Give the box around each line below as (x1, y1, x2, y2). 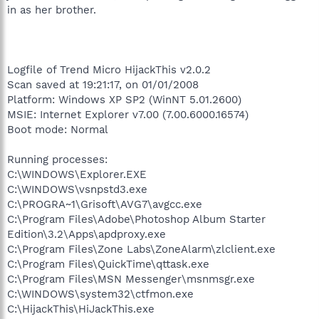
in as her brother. (7, 3, 96, 16)
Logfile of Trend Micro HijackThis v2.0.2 (7, 63, 211, 76)
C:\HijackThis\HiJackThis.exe (7, 302, 155, 315)
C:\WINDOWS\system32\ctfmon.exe (7, 287, 194, 300)
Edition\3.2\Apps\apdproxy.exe (7, 227, 166, 241)
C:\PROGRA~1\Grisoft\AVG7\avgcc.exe (7, 197, 202, 211)
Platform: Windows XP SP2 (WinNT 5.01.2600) (7, 93, 241, 106)
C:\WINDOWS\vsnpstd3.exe (7, 182, 147, 196)
